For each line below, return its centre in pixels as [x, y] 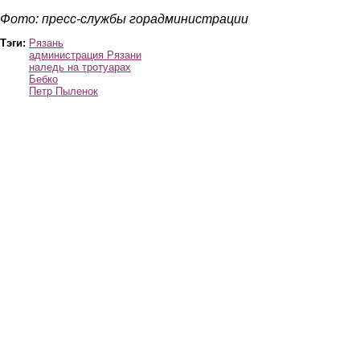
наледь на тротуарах [80, 67]
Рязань [46, 43]
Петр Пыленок [63, 92]
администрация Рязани [85, 55]
